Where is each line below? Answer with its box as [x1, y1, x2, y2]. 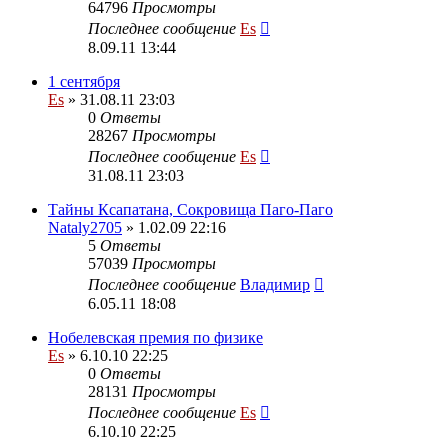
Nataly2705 [48, 218, 122, 236]
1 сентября [48, 72, 120, 90]
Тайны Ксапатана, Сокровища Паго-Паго [48, 200, 333, 218]
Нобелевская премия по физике [48, 328, 263, 346]
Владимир [240, 275, 310, 293]
